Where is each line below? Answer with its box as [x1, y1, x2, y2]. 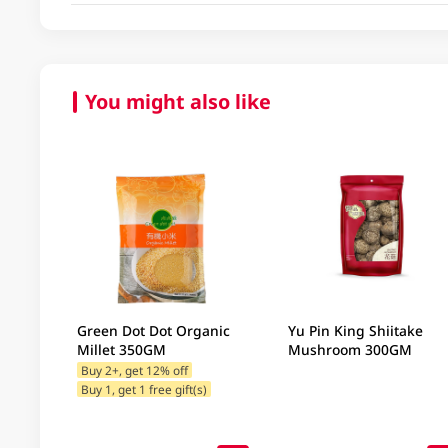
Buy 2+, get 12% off [80, 361, 188, 378]
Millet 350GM [77, 340, 167, 360]
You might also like [84, 87, 271, 115]
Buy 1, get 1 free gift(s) [80, 381, 207, 398]
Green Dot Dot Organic [77, 321, 231, 341]
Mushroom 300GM [287, 340, 412, 360]
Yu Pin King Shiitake [287, 321, 423, 341]
